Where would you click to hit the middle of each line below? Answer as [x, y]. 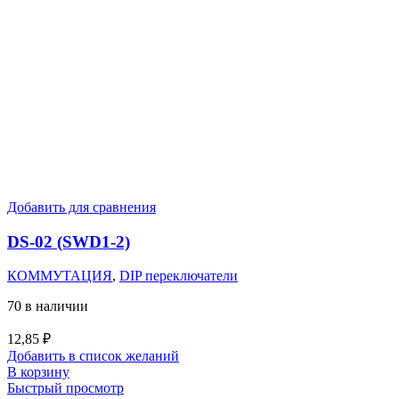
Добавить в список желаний [93, 356]
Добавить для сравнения [81, 207]
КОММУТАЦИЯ [60, 276]
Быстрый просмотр [65, 388]
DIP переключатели [179, 276]
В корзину [38, 372]
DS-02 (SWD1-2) [69, 241]
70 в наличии [48, 306]
